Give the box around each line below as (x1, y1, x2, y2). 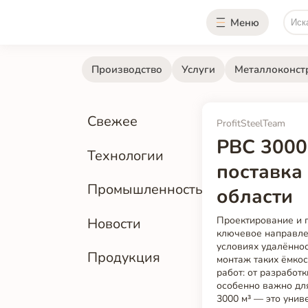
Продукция (87, 247, 161, 267)
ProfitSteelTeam (217, 117, 286, 131)
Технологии (87, 146, 164, 165)
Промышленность (87, 180, 203, 199)
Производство (91, 62, 162, 76)
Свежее (87, 112, 138, 131)
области (217, 184, 294, 210)
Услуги (181, 62, 215, 76)
